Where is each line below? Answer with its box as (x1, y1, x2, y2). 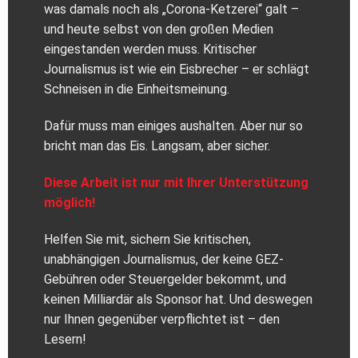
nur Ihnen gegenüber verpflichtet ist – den (44, 311, 280, 327)
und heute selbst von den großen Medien (44, 22, 273, 38)
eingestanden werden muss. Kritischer (44, 42, 257, 58)
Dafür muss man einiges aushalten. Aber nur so (44, 118, 303, 134)
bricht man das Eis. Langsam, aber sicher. (44, 138, 270, 154)
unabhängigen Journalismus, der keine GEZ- (44, 251, 284, 267)
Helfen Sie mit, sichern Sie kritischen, (44, 231, 251, 247)
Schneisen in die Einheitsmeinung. (44, 82, 229, 97)
